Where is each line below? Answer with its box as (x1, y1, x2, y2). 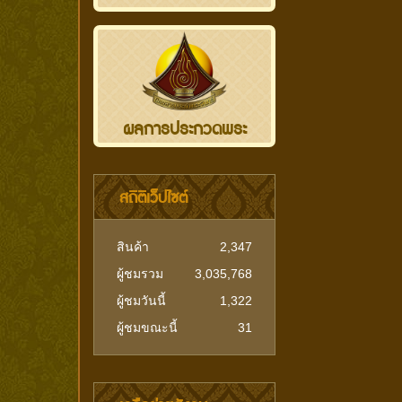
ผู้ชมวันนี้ (117, 293, 166, 308)
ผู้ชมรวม (117, 267, 163, 281)
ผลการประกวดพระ (122, 116, 247, 144)
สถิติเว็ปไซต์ (119, 185, 188, 211)
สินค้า (117, 240, 149, 254)
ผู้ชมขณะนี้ (117, 320, 178, 335)
